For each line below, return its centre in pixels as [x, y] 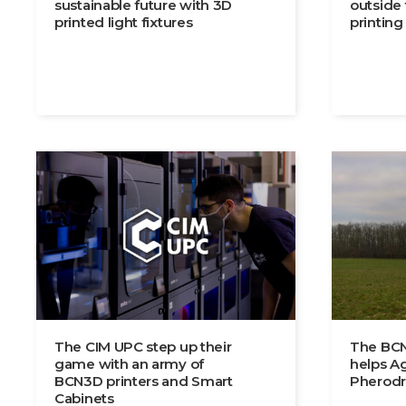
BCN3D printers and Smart [144, 382]
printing [377, 23]
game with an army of [129, 364]
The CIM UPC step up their [143, 347]
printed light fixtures [124, 23]
